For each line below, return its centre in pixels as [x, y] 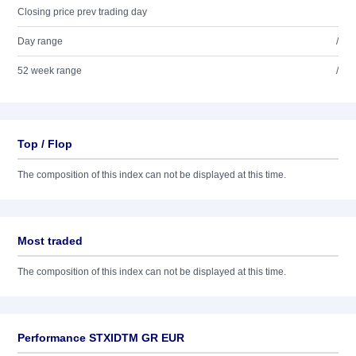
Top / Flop [45, 144]
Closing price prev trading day [82, 12]
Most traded [50, 241]
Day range [40, 41]
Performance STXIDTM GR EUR [101, 338]
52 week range [50, 71]
